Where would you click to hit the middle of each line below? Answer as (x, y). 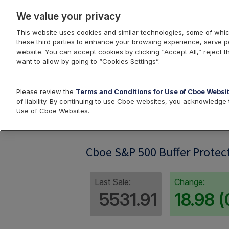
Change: (190, 182)
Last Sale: (113, 182)
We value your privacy (68, 16)
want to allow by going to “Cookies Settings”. (88, 61)
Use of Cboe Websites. (53, 111)
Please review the (46, 91)
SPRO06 (107, 120)
